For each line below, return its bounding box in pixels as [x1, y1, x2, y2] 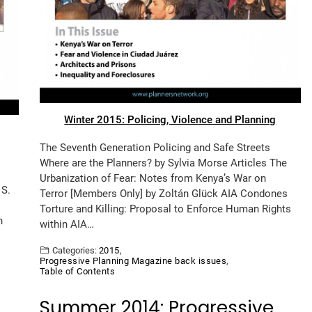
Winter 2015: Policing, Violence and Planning [64, 113, 276, 126]
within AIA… [39, 217, 94, 231]
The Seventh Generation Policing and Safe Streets [39, 141, 270, 154]
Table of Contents [39, 265, 115, 276]
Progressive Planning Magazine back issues [39, 255, 227, 266]
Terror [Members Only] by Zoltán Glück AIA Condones [39, 187, 288, 200]
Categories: [52, 244, 97, 256]
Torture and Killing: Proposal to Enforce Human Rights [39, 202, 291, 215]
